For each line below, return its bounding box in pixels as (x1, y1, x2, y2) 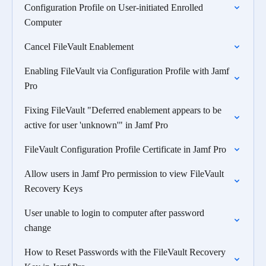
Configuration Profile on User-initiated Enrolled (24, 2, 203, 12)
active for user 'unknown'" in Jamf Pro (24, 120, 168, 130)
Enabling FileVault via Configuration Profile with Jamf (24, 66, 229, 76)
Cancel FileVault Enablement (24, 42, 134, 52)
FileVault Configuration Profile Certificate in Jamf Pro (24, 144, 226, 154)
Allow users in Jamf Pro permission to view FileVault (24, 169, 224, 179)
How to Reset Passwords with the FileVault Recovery (24, 247, 226, 257)
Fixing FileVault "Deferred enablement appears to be (24, 105, 221, 115)
